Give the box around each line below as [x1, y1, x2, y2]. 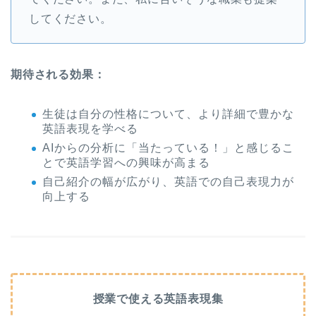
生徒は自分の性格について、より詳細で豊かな [42, 108, 294, 121]
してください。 [29, 13, 112, 25]
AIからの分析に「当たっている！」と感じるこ [42, 142, 294, 154]
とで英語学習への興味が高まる [42, 157, 210, 169]
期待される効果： [11, 68, 106, 81]
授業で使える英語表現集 [92, 292, 224, 305]
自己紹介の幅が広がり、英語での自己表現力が [42, 175, 294, 188]
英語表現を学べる [42, 123, 138, 135]
